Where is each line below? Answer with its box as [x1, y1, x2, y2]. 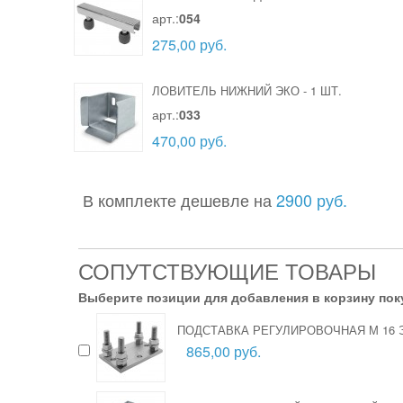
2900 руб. [276, 188, 347, 211]
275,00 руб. [152, 33, 227, 55]
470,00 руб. [152, 130, 227, 151]
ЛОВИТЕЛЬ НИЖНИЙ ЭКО [152, 82, 300, 99]
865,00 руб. [186, 341, 261, 362]
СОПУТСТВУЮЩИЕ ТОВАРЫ [78, 255, 376, 286]
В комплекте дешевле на [83, 188, 276, 211]
